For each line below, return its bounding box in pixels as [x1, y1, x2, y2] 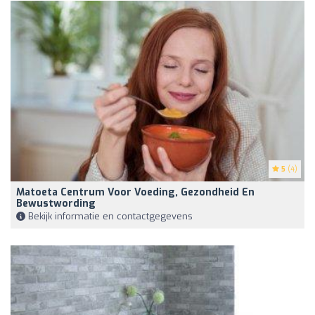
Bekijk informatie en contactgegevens [25, 210, 193, 222]
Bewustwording [16, 196, 96, 210]
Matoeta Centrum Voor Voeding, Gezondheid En [16, 185, 255, 199]
